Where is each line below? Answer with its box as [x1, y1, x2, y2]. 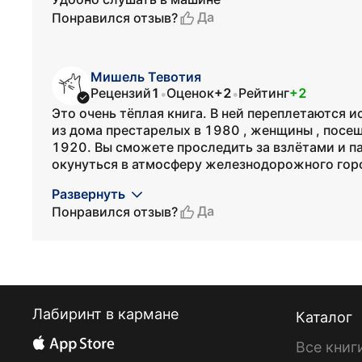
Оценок [166, 85, 214, 101]
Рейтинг [238, 85, 289, 101]
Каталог [296, 309, 352, 326]
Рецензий [90, 85, 151, 101]
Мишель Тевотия [90, 69, 201, 85]
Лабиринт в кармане [32, 305, 179, 322]
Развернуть [52, 186, 125, 202]
